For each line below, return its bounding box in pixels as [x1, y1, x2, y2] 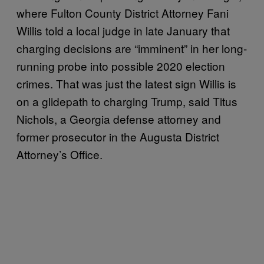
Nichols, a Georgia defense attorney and [16, 110, 221, 127]
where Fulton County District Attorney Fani [16, 4, 229, 21]
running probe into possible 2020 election [16, 57, 225, 74]
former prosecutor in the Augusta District [16, 128, 219, 144]
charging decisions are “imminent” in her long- [16, 39, 247, 56]
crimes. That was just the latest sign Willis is [16, 75, 236, 91]
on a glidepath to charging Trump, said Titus [16, 93, 237, 109]
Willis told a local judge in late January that [16, 22, 230, 38]
